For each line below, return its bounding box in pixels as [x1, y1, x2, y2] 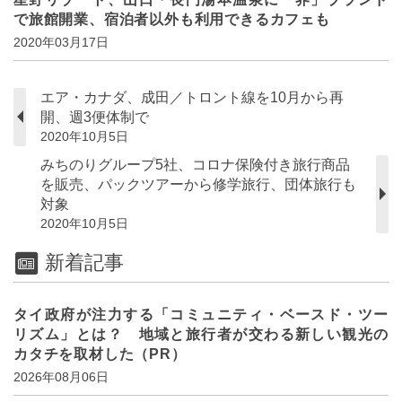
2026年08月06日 [13, 369, 109, 384]
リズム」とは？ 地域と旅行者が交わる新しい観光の [13, 326, 389, 342]
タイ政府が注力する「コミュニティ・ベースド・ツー [13, 306, 389, 322]
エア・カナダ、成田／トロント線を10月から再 [40, 89, 344, 105]
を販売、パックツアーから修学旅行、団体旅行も [40, 176, 356, 192]
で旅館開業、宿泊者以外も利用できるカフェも [13, 11, 330, 27]
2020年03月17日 [13, 34, 109, 49]
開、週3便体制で [40, 109, 149, 125]
